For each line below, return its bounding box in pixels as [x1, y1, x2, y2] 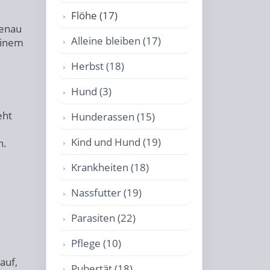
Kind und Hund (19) [71, 135, 161, 149]
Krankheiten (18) [71, 160, 149, 174]
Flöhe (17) [71, 8, 118, 22]
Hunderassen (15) [71, 110, 155, 124]
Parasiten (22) [71, 211, 136, 225]
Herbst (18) [71, 59, 124, 73]
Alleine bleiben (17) [71, 34, 161, 48]
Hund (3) [71, 84, 111, 98]
